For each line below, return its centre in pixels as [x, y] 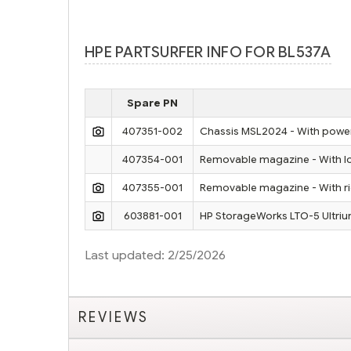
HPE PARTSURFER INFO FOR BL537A [208, 52]
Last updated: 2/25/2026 [155, 255]
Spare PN [152, 103]
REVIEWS [114, 318]
